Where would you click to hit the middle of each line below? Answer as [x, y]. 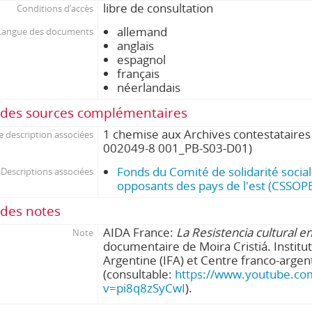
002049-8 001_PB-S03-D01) [178, 148]
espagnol [142, 60]
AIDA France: [140, 232]
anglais [136, 46]
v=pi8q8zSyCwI [145, 288]
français [139, 73]
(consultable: [139, 274]
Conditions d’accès [55, 8]
